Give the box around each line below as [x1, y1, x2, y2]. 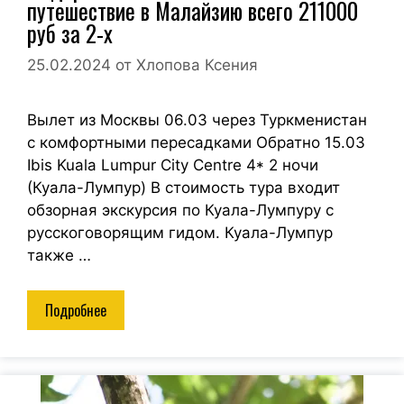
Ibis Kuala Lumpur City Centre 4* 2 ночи [27, 156, 318, 175]
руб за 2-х [27, 15, 113, 50]
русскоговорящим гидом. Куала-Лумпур [27, 224, 333, 243]
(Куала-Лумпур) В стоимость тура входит [27, 179, 340, 197]
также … [27, 246, 91, 265]
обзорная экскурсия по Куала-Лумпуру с [27, 201, 334, 220]
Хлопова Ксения [136, 56, 258, 75]
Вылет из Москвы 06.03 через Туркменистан [27, 111, 367, 130]
